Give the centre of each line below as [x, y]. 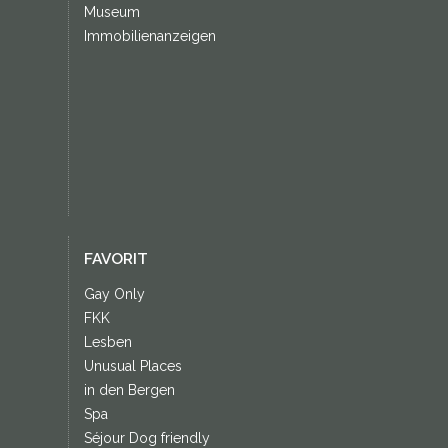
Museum [111, 12]
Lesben [107, 342]
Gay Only [114, 294]
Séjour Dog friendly [146, 438]
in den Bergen [129, 390]
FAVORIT [115, 259]
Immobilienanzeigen [149, 36]
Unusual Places [132, 366]
